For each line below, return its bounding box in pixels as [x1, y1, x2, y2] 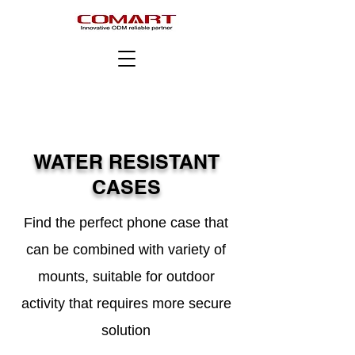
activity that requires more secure [21, 296, 231, 311]
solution [101, 323, 151, 338]
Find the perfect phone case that [24, 215, 228, 231]
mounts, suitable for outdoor [37, 269, 215, 284]
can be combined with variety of [26, 242, 226, 258]
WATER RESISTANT [32, 150, 219, 174]
